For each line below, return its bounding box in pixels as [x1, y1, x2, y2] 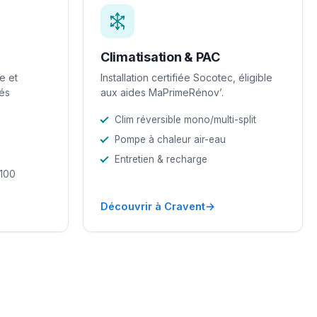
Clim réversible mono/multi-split [115, 113, 256, 125]
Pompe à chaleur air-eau [115, 133, 226, 145]
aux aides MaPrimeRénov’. [100, 86, 224, 98]
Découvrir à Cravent [100, 200, 205, 212]
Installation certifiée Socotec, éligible [100, 71, 272, 83]
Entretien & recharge [115, 153, 207, 165]
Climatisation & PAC [100, 49, 220, 64]
